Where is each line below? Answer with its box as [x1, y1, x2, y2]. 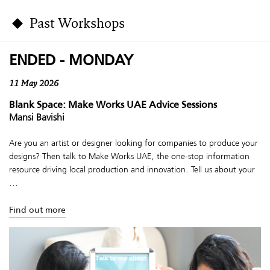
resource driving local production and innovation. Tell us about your [9, 163, 255, 177]
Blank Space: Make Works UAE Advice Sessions [9, 97, 217, 112]
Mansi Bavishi [9, 110, 64, 124]
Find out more [9, 202, 66, 216]
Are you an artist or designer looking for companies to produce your [9, 136, 258, 150]
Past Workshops [30, 17, 125, 31]
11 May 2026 [9, 80, 58, 89]
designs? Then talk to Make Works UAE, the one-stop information [9, 149, 250, 163]
